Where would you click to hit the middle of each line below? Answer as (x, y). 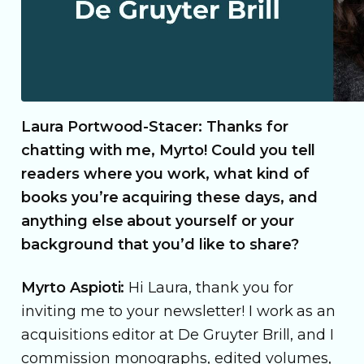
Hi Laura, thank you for (209, 287)
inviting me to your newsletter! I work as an (179, 311)
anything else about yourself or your (158, 221)
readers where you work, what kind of (165, 173)
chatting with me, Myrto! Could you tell (169, 150)
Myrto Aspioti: (73, 287)
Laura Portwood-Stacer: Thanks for (155, 126)
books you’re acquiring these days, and (169, 197)
